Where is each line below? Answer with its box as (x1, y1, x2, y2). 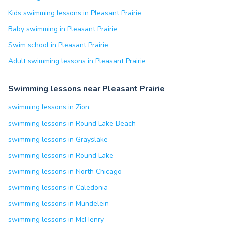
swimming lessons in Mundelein (8, 199, 109, 208)
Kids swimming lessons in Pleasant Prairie (8, 8, 141, 18)
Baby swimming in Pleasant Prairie (8, 24, 118, 34)
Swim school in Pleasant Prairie (8, 40, 108, 50)
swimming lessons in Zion (8, 102, 89, 112)
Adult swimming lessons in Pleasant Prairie (8, 56, 146, 66)
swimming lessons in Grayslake (8, 135, 108, 144)
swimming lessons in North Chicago (8, 167, 122, 176)
